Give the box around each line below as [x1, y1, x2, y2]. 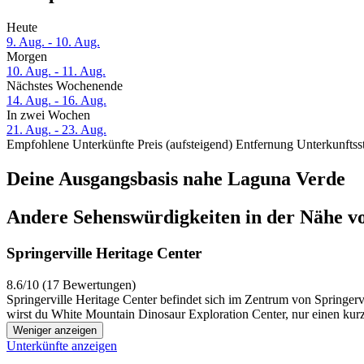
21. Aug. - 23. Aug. [6, 123, 106, 137]
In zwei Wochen [6, 108, 90, 123]
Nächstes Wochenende [6, 79, 123, 93]
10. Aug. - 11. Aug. [6, 64, 106, 79]
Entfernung [236, 137, 293, 152]
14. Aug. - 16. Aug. [6, 93, 106, 108]
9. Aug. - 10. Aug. [6, 35, 100, 50]
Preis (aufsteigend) [137, 137, 232, 152]
